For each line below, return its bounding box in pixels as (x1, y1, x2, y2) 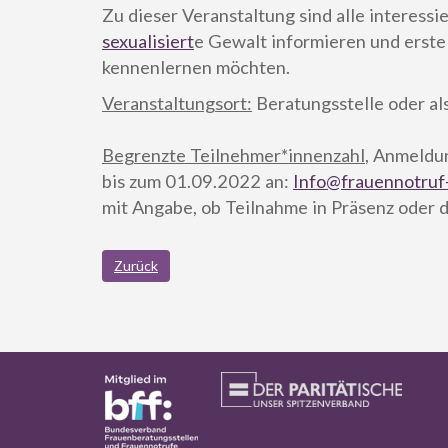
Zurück (114, 256, 158, 274)
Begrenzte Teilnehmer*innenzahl (102, 143, 365, 166)
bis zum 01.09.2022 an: (102, 169, 293, 192)
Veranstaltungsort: (102, 91, 252, 114)
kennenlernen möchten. (102, 55, 290, 78)
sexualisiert (102, 29, 194, 52)
